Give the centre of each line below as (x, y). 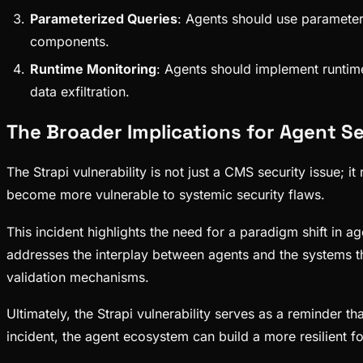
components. (69, 41)
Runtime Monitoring (93, 69)
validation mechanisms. (78, 277)
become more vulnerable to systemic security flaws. (166, 194)
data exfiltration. (79, 92)
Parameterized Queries (103, 18)
